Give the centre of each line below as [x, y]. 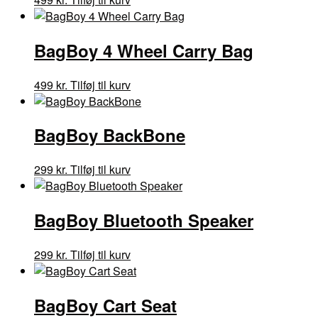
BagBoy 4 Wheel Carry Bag [144, 50]
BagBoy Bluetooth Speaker [144, 220]
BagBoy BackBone [110, 135]
